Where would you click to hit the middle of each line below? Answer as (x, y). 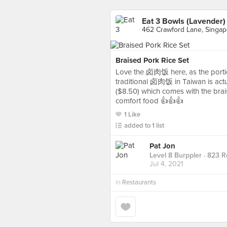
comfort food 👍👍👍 (149, 101)
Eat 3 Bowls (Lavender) (184, 21)
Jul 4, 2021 (166, 164)
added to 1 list (144, 126)
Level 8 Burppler (176, 156)
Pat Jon (162, 146)
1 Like (132, 115)
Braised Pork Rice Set (152, 60)
